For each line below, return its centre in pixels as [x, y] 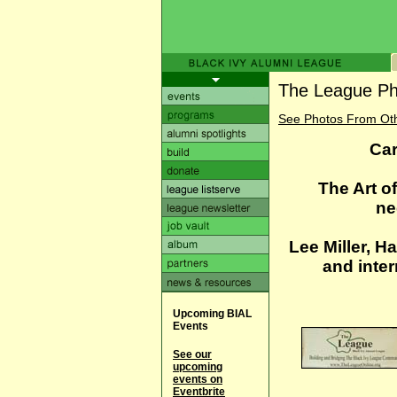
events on [198, 379]
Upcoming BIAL [212, 314]
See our [192, 354]
